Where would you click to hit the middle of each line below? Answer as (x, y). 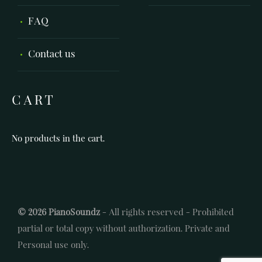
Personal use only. (53, 245)
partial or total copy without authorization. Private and (124, 229)
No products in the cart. (58, 139)
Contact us (51, 54)
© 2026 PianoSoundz (59, 212)
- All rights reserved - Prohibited (167, 212)
